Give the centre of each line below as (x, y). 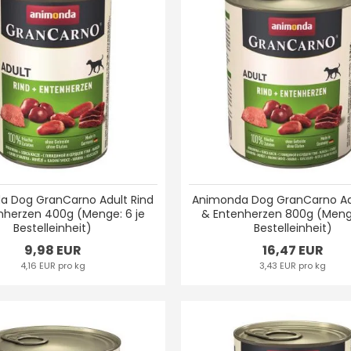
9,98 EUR (52, 250)
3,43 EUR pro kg (293, 265)
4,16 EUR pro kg (52, 265)
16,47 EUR (293, 250)
